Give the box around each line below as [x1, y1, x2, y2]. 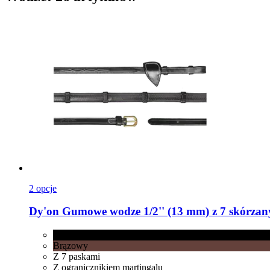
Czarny [53, 230, 81, 240]
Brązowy [53, 240, 88, 251]
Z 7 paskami [53, 251, 100, 262]
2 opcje [29, 183, 57, 193]
